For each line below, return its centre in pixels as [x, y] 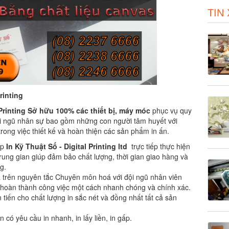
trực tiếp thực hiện [160, 146]
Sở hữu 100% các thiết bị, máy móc [89, 111]
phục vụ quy [171, 111]
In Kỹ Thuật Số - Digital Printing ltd [68, 146]
